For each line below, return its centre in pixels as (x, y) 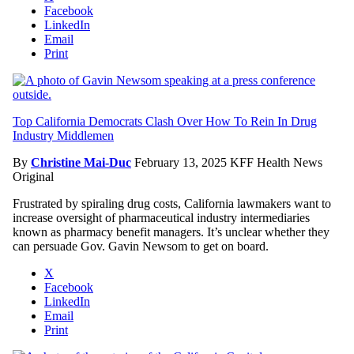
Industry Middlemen (63, 135)
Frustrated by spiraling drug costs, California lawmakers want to (172, 203)
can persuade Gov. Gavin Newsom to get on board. (141, 246)
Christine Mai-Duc (81, 162)
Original (33, 176)
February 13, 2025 (182, 162)
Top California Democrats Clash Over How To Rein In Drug (165, 121)
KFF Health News (276, 162)
